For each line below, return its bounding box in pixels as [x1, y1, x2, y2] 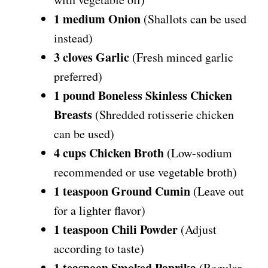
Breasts [54, 106, 92, 124]
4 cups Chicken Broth [54, 144, 164, 162]
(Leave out [190, 183, 244, 200]
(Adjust [178, 221, 217, 238]
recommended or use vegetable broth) [54, 164, 237, 181]
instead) [54, 30, 93, 47]
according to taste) [54, 240, 144, 257]
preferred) [54, 68, 102, 85]
